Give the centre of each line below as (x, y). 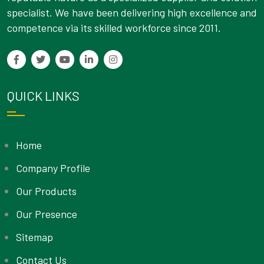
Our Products (46, 191)
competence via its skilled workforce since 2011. (115, 28)
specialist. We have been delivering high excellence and (132, 13)
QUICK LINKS (43, 96)
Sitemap (34, 237)
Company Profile (53, 168)
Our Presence (47, 214)
